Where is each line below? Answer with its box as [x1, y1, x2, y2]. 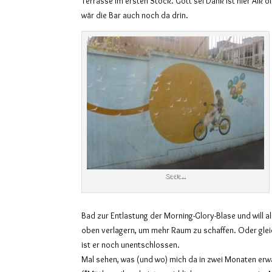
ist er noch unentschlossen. [81, 239, 180, 250]
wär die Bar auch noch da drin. [81, 9, 189, 21]
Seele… [165, 171, 186, 183]
